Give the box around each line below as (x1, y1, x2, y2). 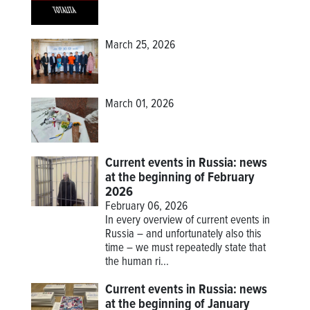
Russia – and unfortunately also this (105, 227, 262, 243)
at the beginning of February (105, 170, 255, 187)
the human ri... (105, 255, 170, 271)
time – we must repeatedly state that (105, 241, 266, 257)
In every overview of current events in (105, 213, 271, 229)
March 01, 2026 (105, 97, 174, 113)
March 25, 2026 (105, 38, 176, 54)
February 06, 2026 (105, 199, 188, 215)
